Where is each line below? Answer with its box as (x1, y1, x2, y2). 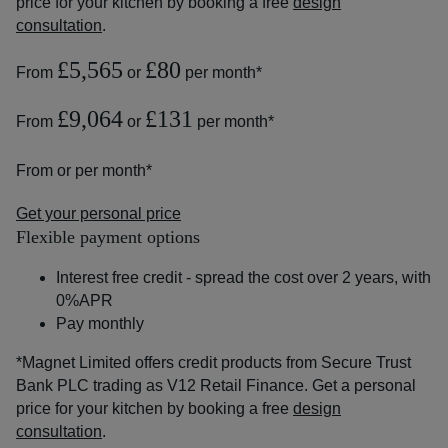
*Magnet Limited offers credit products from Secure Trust (16, 354, 411, 371)
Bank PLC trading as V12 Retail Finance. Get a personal (16, 377, 416, 394)
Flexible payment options (16, 227, 200, 247)
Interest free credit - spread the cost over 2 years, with (56, 269, 431, 286)
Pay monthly (56, 315, 144, 332)
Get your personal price (16, 205, 181, 222)
